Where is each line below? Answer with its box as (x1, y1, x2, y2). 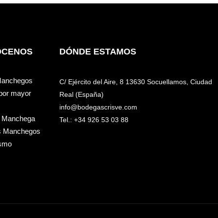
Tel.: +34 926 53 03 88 (59, 116, 129, 124)
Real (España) (59, 91, 104, 99)
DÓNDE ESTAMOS (59, 47, 137, 57)
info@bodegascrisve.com (59, 103, 138, 111)
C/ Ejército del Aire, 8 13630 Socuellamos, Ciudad (59, 78, 213, 86)
